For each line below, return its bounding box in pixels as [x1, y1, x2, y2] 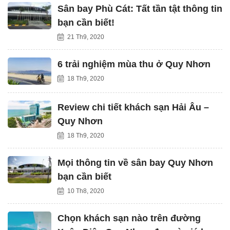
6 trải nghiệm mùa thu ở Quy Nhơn [57, 59, 210, 69]
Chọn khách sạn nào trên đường [57, 213, 201, 223]
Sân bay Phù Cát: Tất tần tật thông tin [57, 4, 222, 14]
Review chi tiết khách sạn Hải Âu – [57, 102, 209, 112]
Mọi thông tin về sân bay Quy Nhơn [57, 158, 213, 168]
